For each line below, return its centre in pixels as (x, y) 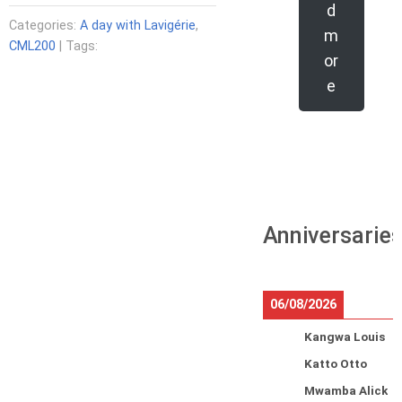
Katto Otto (335, 364)
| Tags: (77, 46)
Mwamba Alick (345, 391)
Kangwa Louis (344, 337)
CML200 (32, 46)
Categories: (44, 25)
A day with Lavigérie (138, 25)
